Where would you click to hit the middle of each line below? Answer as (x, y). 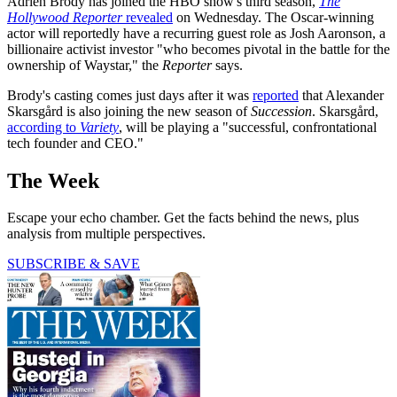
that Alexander (341, 95)
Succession (281, 111)
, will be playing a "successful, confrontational (248, 127)
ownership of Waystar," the (85, 65)
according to (43, 127)
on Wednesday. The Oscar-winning (273, 17)
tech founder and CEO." (75, 143)
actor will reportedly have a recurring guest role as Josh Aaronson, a (196, 33)
